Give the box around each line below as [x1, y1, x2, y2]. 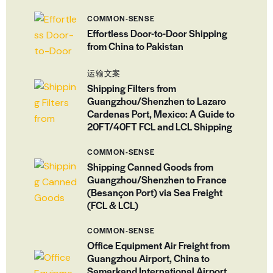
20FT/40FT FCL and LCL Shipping [87, 119, 232, 133]
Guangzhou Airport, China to [87, 251, 210, 266]
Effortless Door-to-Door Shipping [87, 26, 227, 40]
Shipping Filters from [87, 80, 176, 95]
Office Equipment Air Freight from [87, 238, 230, 253]
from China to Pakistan [87, 38, 183, 53]
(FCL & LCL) [87, 198, 138, 212]
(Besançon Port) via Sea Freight [87, 185, 222, 199]
